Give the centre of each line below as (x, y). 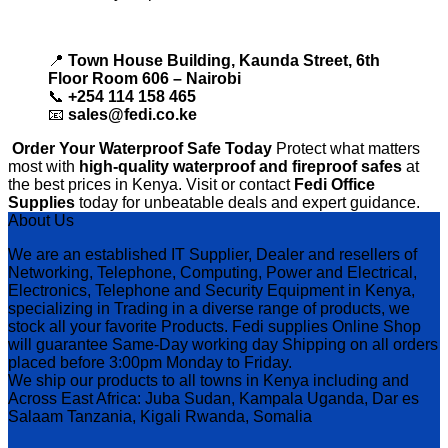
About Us (41, 221)
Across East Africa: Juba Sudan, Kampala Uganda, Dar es (213, 399)
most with (43, 167)
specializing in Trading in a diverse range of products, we (209, 309)
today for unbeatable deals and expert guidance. (247, 203)
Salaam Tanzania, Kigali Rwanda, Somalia (160, 417)
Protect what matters (346, 149)
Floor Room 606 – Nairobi (144, 79)
